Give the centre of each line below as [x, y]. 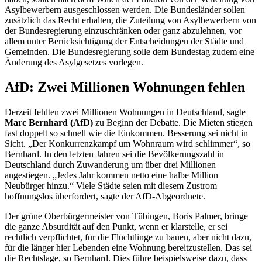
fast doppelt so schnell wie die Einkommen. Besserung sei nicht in [126, 133]
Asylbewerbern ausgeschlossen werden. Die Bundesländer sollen [125, 10]
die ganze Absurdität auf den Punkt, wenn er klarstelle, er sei [116, 226]
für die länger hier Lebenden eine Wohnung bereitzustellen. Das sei [128, 247]
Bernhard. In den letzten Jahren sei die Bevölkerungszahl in [114, 154]
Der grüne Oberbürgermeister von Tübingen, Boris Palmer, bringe [126, 216]
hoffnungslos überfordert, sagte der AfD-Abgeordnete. [105, 196]
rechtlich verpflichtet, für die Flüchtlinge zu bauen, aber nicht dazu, [128, 237]
